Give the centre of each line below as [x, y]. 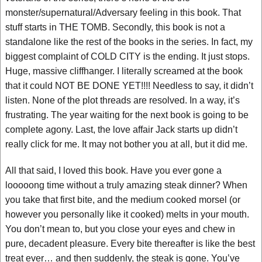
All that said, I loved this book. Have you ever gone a [113, 170]
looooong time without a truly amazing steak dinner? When [126, 185]
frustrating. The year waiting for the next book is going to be [127, 115]
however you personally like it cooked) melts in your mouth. [127, 214]
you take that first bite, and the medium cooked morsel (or [123, 200]
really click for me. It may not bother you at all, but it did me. [126, 144]
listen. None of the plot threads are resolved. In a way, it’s [123, 100]
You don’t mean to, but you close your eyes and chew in [120, 229]
